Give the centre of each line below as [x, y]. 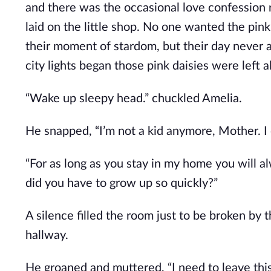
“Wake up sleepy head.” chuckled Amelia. [134, 99]
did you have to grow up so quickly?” [122, 183]
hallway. [47, 235]
